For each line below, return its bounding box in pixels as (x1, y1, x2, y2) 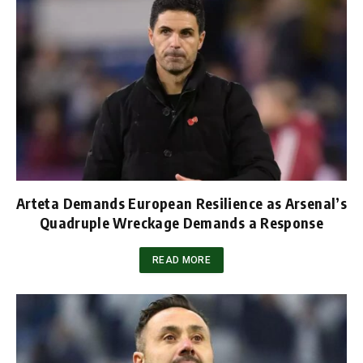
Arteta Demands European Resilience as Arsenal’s (16, 194, 347, 213)
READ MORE (152, 254, 211, 267)
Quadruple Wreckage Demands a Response (39, 213, 324, 233)
